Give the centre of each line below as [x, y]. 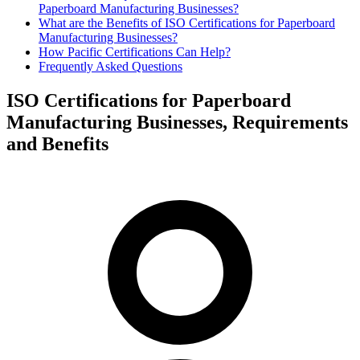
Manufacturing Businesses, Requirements [177, 122]
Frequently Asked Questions [110, 66]
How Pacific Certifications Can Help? [135, 52]
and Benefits [57, 143]
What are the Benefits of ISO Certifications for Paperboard [187, 23]
